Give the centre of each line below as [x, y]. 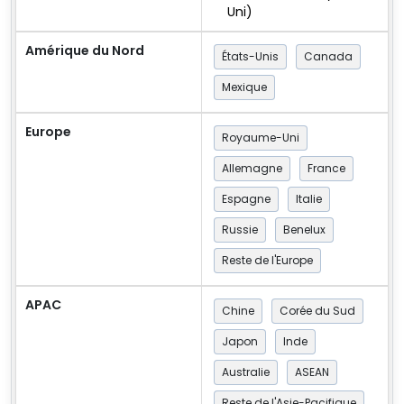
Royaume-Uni [261, 137]
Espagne [246, 198]
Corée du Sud [317, 310]
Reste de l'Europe [267, 260]
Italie [309, 198]
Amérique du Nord [85, 50]
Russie [240, 229]
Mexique [244, 87]
